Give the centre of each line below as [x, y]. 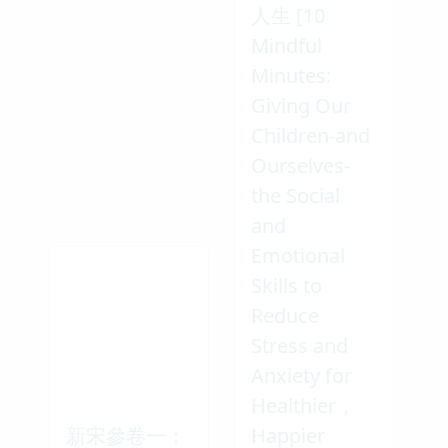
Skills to [286, 285]
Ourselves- [300, 165]
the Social [295, 195]
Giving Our [301, 105]
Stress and [299, 345]
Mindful [286, 45]
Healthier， [303, 405]
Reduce [285, 315]
